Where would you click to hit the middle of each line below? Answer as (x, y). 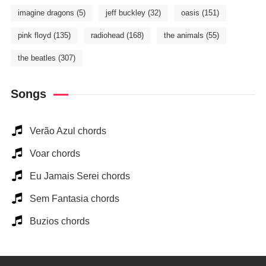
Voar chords (55, 153)
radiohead (107, 35)
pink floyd (34, 35)
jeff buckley (125, 13)
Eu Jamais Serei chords (80, 176)
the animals (183, 35)
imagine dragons (46, 13)
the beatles (37, 58)
